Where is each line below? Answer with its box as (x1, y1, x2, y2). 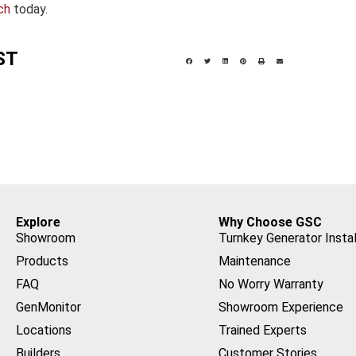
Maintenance (218, 253, 291, 269)
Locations (16, 323, 72, 339)
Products (16, 253, 68, 269)
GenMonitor (16, 300, 81, 315)
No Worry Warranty (218, 277, 323, 292)
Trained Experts (218, 323, 307, 339)
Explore (16, 215, 60, 230)
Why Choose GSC (218, 215, 322, 230)
